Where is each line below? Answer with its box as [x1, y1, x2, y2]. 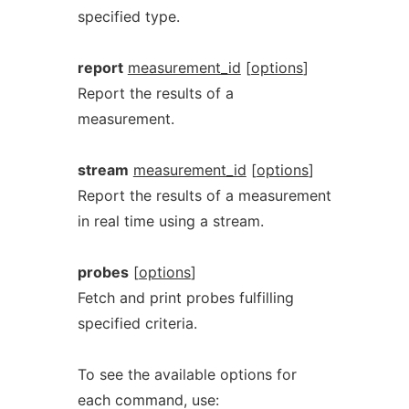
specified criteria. [77, 314, 197, 332]
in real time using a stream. [77, 212, 264, 230]
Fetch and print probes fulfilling [77, 288, 294, 307]
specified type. [77, 7, 180, 26]
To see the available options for [77, 365, 297, 383]
